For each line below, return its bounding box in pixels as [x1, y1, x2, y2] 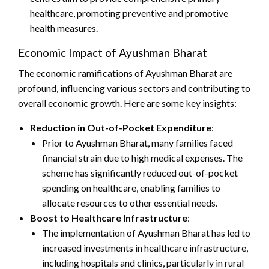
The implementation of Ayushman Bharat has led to [42, 227, 250, 239]
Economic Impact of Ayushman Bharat [18, 46, 207, 60]
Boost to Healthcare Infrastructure [30, 212, 187, 224]
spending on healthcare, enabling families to [42, 182, 220, 194]
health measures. [30, 22, 98, 34]
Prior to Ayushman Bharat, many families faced [42, 137, 233, 149]
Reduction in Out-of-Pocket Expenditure [30, 122, 211, 134]
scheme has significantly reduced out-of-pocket [42, 167, 238, 179]
